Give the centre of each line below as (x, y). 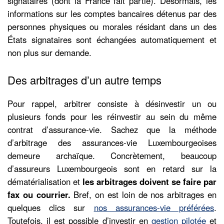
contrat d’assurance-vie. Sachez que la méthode (112, 129)
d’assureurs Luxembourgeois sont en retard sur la (112, 168)
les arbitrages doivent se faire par (148, 181)
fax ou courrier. (39, 194)
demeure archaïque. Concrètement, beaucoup (112, 155)
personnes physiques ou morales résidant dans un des (112, 27)
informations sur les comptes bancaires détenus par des (112, 14)
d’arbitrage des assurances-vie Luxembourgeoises (112, 142)
